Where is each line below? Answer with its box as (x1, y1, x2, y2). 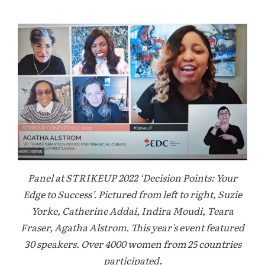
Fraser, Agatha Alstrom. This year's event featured (21, 219, 244, 234)
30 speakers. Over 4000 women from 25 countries (24, 236, 241, 251)
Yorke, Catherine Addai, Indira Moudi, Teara (31, 203, 234, 218)
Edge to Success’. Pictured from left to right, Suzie (23, 186, 242, 201)
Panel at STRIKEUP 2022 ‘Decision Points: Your (28, 170, 237, 185)
